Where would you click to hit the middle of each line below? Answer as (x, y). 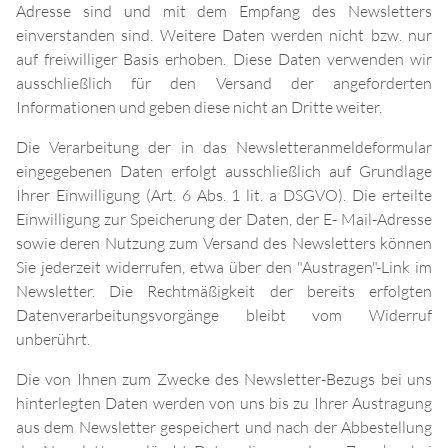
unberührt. (53, 339)
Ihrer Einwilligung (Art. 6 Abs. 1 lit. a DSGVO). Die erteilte (224, 195)
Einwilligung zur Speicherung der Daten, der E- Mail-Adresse (224, 219)
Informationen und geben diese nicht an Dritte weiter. (199, 107)
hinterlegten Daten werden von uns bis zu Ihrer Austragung (224, 403)
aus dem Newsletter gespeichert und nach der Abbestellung (224, 427)
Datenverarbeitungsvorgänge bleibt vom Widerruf (224, 315)
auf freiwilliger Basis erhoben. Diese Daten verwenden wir (224, 59)
